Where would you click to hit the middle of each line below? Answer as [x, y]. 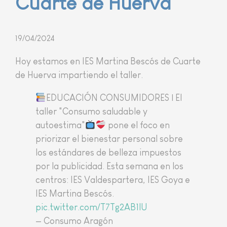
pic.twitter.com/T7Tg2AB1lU [91, 207]
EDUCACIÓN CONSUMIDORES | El [114, 98]
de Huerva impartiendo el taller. [79, 75]
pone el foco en [138, 125]
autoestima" [60, 125]
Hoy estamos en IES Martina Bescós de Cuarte [108, 62]
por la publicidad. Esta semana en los [109, 166]
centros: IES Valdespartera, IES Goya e [113, 180]
